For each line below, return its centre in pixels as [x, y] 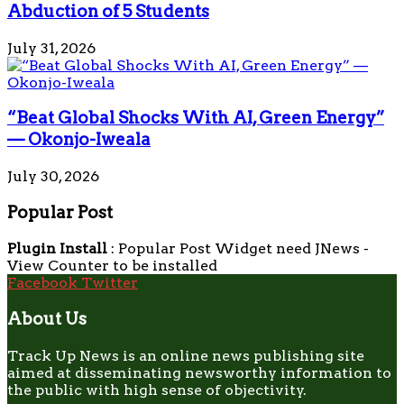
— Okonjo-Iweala [79, 140]
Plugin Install [57, 249]
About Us [47, 319]
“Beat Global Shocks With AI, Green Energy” [196, 118]
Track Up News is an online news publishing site [186, 355]
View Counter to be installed [112, 266]
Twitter [110, 283]
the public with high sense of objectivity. [157, 390]
